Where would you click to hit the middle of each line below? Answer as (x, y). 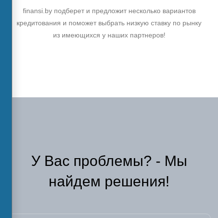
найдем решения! (109, 181)
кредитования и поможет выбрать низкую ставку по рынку (109, 23)
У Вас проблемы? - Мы (109, 161)
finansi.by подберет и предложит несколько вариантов (109, 10)
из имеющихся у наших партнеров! (109, 35)
